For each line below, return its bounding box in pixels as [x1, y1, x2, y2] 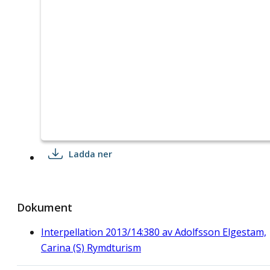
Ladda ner [69, 147, 112, 160]
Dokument [17, 199, 72, 215]
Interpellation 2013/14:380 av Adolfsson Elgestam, [41, 225, 266, 239]
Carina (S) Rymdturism [41, 240, 141, 254]
